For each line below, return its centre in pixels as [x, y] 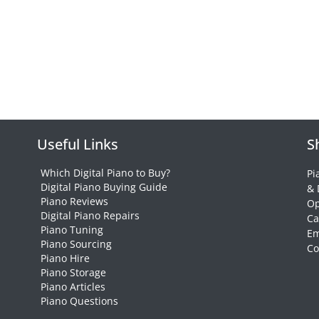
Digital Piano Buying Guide [104, 187]
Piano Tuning [72, 230]
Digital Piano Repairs [90, 215]
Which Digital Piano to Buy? [106, 173]
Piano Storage [74, 272]
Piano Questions [80, 301]
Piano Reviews [75, 201]
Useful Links [78, 144]
